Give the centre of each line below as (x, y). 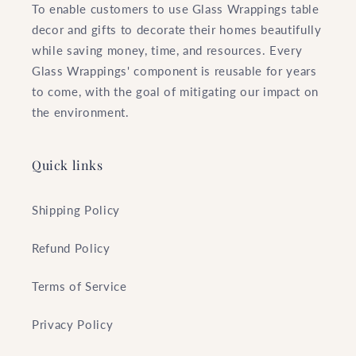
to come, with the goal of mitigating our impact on (176, 92)
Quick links (68, 165)
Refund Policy (71, 248)
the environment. (81, 112)
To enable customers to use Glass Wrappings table (176, 9)
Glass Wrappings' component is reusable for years (174, 71)
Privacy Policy (73, 325)
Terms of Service (79, 286)
